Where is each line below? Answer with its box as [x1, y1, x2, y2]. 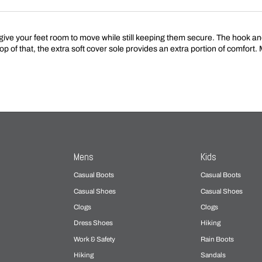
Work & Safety [74, 235, 116, 243]
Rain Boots [201, 235, 235, 243]
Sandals [201, 251, 226, 258]
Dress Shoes [74, 219, 113, 227]
